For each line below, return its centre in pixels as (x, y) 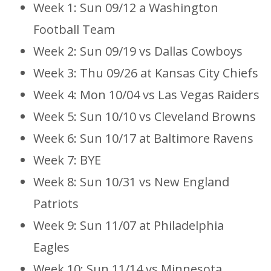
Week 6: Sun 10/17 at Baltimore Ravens (143, 138)
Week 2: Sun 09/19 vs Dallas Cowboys (138, 51)
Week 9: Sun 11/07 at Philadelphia (129, 225)
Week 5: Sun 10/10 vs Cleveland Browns (145, 116)
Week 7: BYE (67, 160)
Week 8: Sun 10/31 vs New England (131, 181)
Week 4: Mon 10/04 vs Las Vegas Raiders (146, 94)
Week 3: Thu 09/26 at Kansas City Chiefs (146, 73)
